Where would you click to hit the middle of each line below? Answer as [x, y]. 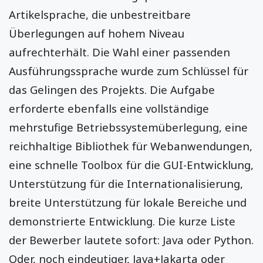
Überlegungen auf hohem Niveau [97, 33]
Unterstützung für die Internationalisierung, [126, 184]
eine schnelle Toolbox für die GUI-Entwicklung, [131, 165]
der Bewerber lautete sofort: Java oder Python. [131, 240]
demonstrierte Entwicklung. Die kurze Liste [122, 221]
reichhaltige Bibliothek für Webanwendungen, [131, 146]
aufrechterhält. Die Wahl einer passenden [119, 52]
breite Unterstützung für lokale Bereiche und [128, 203]
